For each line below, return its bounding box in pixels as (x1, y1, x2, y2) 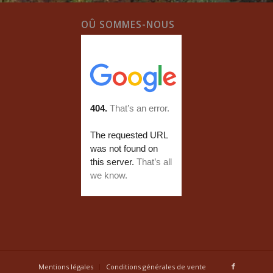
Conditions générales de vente (106, 261, 206, 271)
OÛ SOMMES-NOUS (81, 18, 175, 31)
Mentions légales (38, 261, 93, 271)
